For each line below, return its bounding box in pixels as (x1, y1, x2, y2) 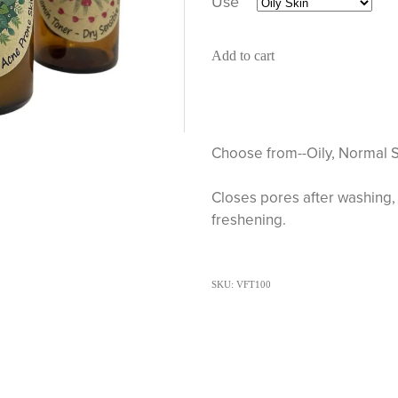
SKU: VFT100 (211, 279, 271, 291)
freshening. (211, 209, 286, 231)
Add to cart (211, 48, 275, 64)
